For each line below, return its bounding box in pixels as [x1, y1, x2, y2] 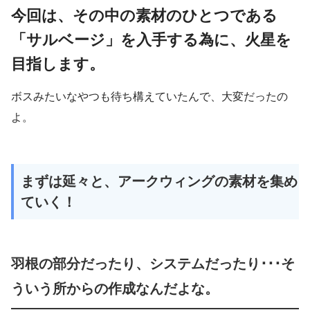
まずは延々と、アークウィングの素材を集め [21, 174, 298, 190]
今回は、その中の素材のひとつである [11, 6, 277, 24]
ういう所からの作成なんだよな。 [11, 281, 219, 297]
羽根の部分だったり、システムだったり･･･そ [11, 256, 295, 272]
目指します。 [11, 55, 104, 73]
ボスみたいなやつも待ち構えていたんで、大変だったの [11, 91, 288, 103]
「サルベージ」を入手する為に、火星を [11, 30, 291, 48]
